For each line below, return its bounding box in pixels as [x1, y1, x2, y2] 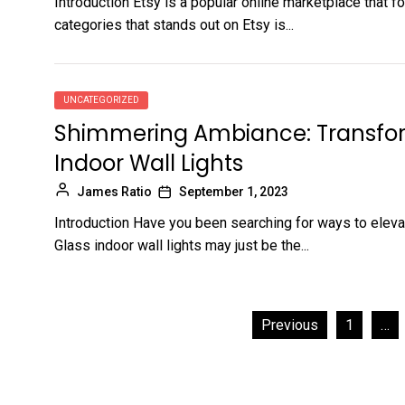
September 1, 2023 [179, 184, 288, 199]
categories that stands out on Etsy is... [54, 15, 294, 33]
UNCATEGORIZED [63, 94, 139, 105]
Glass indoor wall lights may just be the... [54, 236, 309, 254]
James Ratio [77, 184, 152, 199]
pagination [53, 345, 171, 376]
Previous [260, 316, 318, 334]
